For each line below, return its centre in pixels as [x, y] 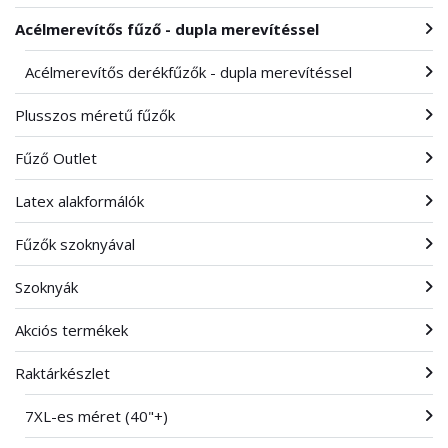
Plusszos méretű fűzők [95, 115]
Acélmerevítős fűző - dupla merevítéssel [167, 29]
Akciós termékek [71, 330]
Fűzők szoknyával [75, 244]
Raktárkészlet [62, 373]
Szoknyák [46, 287]
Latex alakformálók [79, 201]
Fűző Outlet [56, 158]
